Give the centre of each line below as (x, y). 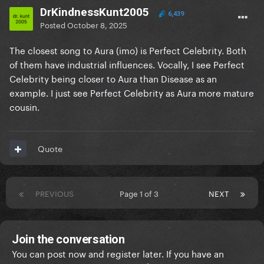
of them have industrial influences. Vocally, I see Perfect (127, 64)
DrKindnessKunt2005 (95, 12)
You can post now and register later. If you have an (118, 253)
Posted (54, 24)
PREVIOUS (55, 193)
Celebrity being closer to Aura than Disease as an (113, 78)
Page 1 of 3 (141, 193)
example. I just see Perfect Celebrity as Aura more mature (132, 92)
